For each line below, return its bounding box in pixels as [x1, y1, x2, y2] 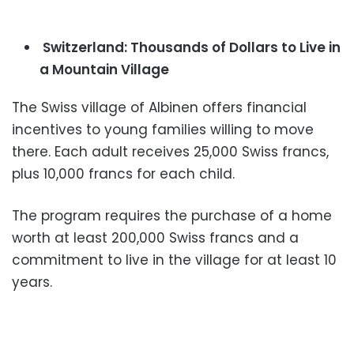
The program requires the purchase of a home [12, 206, 332, 226]
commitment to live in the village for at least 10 [12, 250, 337, 270]
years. [12, 273, 52, 292]
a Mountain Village [40, 60, 169, 80]
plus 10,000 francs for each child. [12, 164, 235, 184]
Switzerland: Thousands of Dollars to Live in [40, 38, 341, 58]
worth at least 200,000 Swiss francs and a [12, 228, 299, 248]
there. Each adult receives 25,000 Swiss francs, [12, 142, 329, 162]
